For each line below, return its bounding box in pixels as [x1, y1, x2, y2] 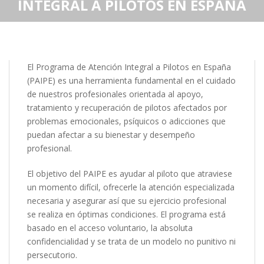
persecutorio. [27, 249, 77, 260]
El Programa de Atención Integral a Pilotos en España [27, 61, 231, 72]
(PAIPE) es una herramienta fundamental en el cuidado [27, 75, 236, 86]
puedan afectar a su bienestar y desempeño [27, 129, 195, 140]
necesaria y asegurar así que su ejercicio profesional [27, 195, 226, 206]
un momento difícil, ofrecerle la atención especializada [27, 181, 235, 193]
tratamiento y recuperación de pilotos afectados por [27, 102, 227, 113]
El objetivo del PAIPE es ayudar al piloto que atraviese [27, 168, 232, 179]
